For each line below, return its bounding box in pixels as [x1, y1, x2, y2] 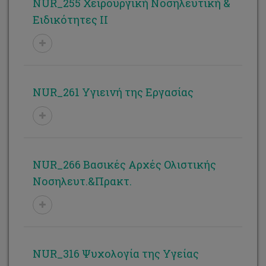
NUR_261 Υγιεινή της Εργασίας [33, 85, 194, 99]
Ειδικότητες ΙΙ [33, 12, 108, 27]
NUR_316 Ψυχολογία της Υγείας [33, 246, 199, 261]
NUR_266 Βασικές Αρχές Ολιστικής [33, 157, 216, 172]
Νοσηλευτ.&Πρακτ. [33, 174, 132, 188]
